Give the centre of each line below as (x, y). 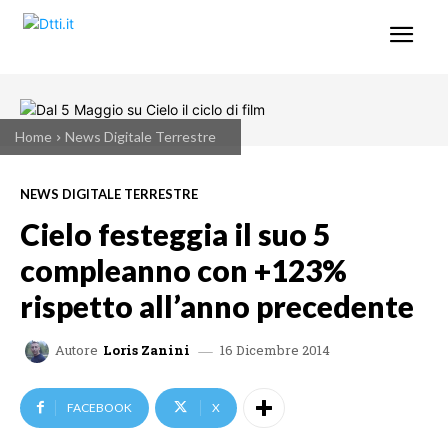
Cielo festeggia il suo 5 (175, 233)
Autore (76, 350)
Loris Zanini (146, 350)
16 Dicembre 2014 (275, 349)
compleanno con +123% (183, 269)
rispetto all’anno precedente (217, 305)
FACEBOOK (99, 407)
